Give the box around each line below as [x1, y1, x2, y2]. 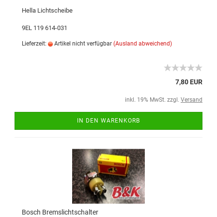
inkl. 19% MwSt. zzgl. [125, 96, 181, 104]
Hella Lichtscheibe [22, 7, 73, 15]
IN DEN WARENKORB [77, 117, 140, 124]
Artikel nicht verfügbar [53, 40, 112, 47]
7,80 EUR [175, 78, 202, 86]
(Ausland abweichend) [113, 40, 172, 47]
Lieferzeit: [22, 40, 48, 47]
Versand [181, 96, 202, 104]
